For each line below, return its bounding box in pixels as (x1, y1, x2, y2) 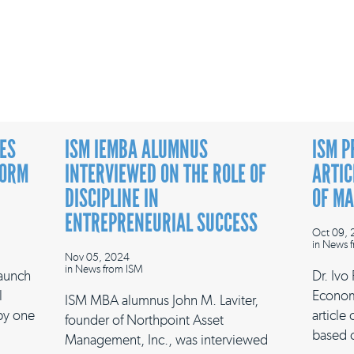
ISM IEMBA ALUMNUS (65, 134, 208, 164)
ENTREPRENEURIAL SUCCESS (65, 208, 258, 238)
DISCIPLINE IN (65, 183, 159, 213)
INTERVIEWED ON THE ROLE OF (65, 159, 266, 189)
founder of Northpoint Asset (65, 311, 224, 329)
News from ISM (75, 262, 143, 276)
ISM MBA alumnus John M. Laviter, (65, 292, 258, 309)
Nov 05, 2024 (65, 250, 130, 264)
